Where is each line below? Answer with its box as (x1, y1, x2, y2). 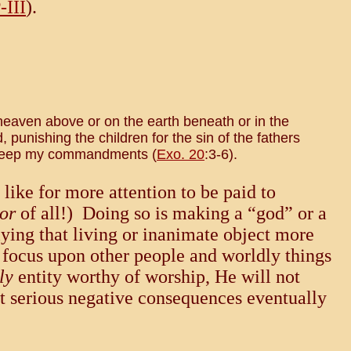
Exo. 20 (157, 147, 204, 163)
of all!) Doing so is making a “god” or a (16, 203, 327, 224)
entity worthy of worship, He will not (13, 266, 300, 288)
